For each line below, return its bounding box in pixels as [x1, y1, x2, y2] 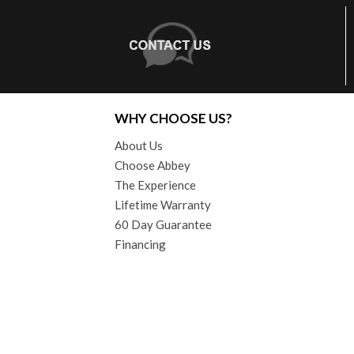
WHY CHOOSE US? [115, 109, 232, 126]
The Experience [115, 177, 196, 192]
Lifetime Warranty [115, 197, 211, 212]
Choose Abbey [115, 157, 190, 172]
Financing [115, 236, 166, 251]
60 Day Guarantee [115, 217, 212, 232]
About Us [115, 137, 163, 153]
